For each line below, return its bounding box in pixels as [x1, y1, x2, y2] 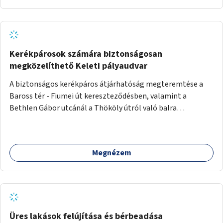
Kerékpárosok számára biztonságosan [9, 47, 162, 60]
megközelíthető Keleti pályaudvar [9, 59, 147, 72]
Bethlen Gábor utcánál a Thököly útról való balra [9, 102, 177, 113]
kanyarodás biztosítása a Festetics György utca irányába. [9, 114, 201, 125]
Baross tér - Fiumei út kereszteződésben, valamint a [9, 90, 187, 102]
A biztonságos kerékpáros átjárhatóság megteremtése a [9, 78, 203, 90]
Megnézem [92, 147, 131, 158]
